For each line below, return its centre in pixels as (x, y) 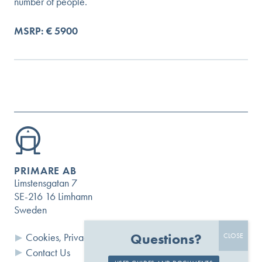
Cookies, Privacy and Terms (80, 238)
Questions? (166, 239)
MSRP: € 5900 (46, 31)
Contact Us (48, 252)
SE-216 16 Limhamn (53, 197)
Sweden (30, 210)
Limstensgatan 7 (46, 183)
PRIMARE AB (45, 171)
